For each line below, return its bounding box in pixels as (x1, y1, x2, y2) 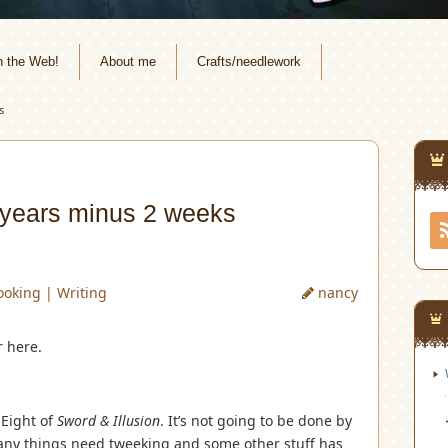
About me (100, 54, 156, 69)
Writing (57, 282, 108, 302)
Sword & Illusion (57, 410, 160, 430)
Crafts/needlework (197, 54, 301, 69)
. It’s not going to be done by (160, 410, 352, 430)
